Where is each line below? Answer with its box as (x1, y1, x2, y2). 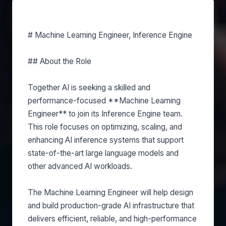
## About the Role (28, 56, 91, 66)
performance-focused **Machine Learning (28, 96, 181, 105)
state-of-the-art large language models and (28, 148, 179, 158)
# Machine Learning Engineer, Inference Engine (28, 30, 192, 40)
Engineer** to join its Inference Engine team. (28, 109, 183, 119)
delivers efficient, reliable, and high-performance (28, 214, 197, 223)
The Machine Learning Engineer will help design (28, 188, 193, 197)
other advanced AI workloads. (28, 161, 132, 171)
